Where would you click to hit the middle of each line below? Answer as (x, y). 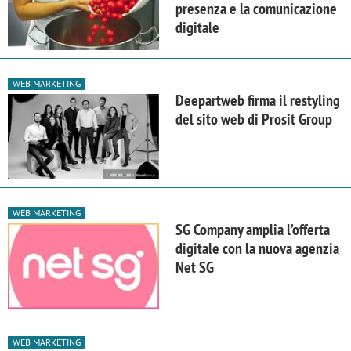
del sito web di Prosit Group (254, 119)
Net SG (195, 268)
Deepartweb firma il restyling (258, 101)
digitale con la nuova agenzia (257, 249)
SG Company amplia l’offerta (253, 230)
